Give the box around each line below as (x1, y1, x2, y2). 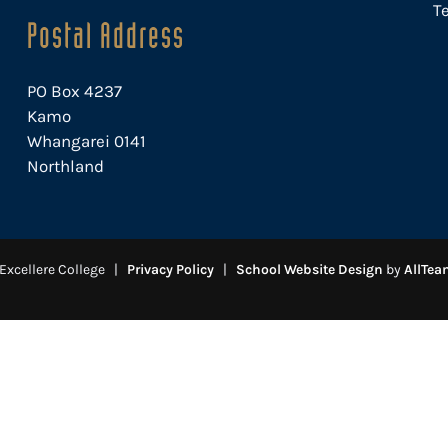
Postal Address (26, 16, 185, 55)
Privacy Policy (127, 261, 214, 278)
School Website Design (233, 261, 386, 278)
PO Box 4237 (26, 81, 122, 101)
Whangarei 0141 (26, 131, 146, 151)
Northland (26, 156, 104, 176)
